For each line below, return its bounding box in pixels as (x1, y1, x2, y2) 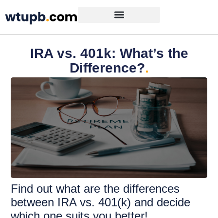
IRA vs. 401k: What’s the (30, 46, 188, 61)
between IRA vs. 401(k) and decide (11, 196, 191, 209)
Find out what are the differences (11, 182, 180, 196)
